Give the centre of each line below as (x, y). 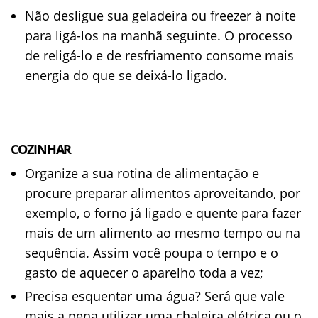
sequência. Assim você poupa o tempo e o (152, 253)
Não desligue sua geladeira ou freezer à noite (160, 16)
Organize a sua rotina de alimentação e (142, 173)
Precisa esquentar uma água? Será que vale (155, 296)
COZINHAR (41, 149)
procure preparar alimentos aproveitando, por (163, 193)
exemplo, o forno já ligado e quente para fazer (163, 213)
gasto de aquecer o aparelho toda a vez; (144, 273)
